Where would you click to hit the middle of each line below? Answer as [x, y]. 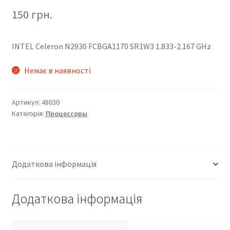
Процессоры [66, 114]
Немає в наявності [58, 71]
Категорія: [28, 114]
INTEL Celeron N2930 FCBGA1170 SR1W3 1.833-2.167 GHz [111, 46]
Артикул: [26, 102]
